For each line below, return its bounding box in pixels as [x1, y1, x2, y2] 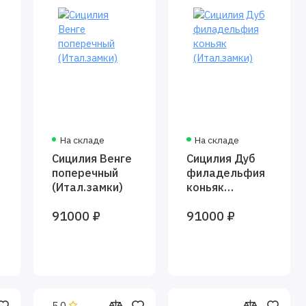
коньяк [186, 180, 225, 195]
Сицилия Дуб [186, 151, 256, 167]
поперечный [52, 165, 119, 181]
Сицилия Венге [52, 151, 133, 167]
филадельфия [186, 165, 266, 181]
